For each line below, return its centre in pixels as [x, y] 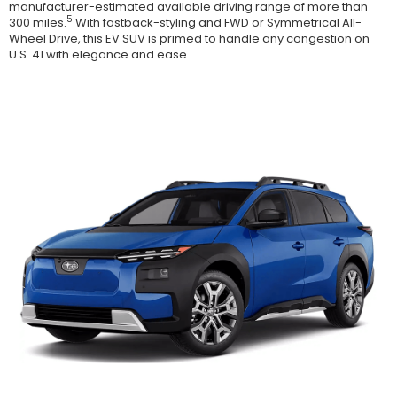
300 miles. [38, 22]
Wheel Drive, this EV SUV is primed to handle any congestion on [189, 38]
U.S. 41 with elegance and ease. [99, 54]
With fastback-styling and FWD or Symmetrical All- [217, 22]
